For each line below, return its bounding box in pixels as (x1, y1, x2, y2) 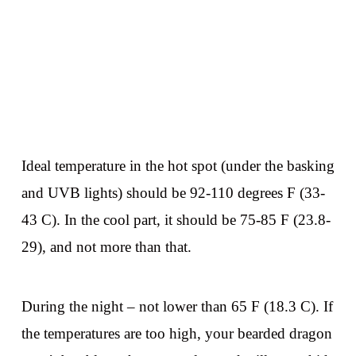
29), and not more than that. (21, 238, 192, 256)
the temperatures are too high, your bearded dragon (21, 325, 332, 342)
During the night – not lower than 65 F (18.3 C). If (21, 298, 333, 315)
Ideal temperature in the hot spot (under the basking (21, 157, 335, 175)
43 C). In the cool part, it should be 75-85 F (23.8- (21, 211, 331, 229)
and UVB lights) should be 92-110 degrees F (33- (21, 184, 325, 202)
